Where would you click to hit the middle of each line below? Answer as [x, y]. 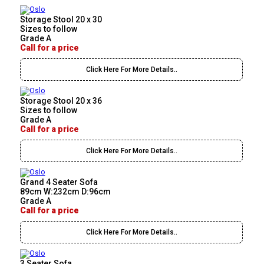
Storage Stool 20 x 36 [61, 101]
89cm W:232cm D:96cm [66, 192]
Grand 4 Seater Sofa [59, 182]
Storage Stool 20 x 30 [61, 20]
